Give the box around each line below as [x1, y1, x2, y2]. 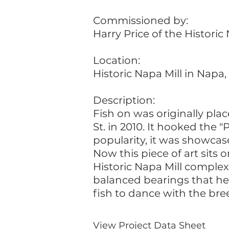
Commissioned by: [93, 14, 188, 27]
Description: [93, 94, 155, 107]
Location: [93, 54, 140, 67]
